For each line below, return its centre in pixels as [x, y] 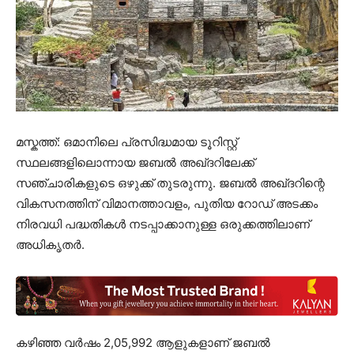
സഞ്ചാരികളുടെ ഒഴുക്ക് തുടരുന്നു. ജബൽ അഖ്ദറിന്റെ [170, 183]
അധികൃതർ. [50, 245]
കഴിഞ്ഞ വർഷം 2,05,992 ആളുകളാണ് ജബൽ [143, 342]
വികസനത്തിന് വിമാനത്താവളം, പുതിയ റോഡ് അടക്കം [167, 204]
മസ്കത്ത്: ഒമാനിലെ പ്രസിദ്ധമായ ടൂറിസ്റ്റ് [126, 142]
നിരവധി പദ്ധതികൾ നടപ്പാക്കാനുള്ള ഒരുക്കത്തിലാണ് [163, 224]
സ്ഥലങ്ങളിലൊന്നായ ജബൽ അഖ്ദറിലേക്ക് [135, 163]
